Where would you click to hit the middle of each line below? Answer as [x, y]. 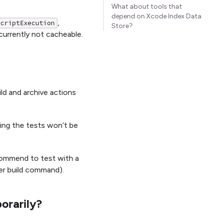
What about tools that [147, 7]
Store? [122, 26]
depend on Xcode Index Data [156, 16]
